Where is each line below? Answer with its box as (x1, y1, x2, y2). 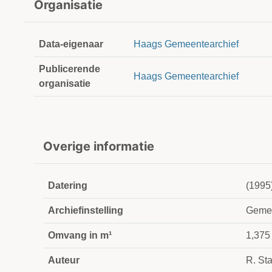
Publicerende (39, 64, 100, 75)
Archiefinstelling (48, 205, 123, 216)
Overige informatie (43, 139, 154, 154)
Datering (48, 180, 87, 191)
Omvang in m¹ (48, 230, 112, 241)
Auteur (48, 255, 80, 266)
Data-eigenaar (39, 39, 103, 50)
